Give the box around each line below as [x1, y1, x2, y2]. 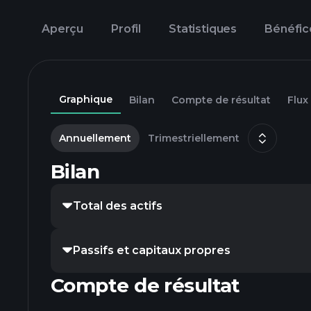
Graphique [59, 93, 112, 106]
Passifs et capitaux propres [73, 244, 230, 257]
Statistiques [169, 22, 237, 35]
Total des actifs [73, 199, 162, 212]
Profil [111, 22, 142, 35]
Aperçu [42, 22, 84, 35]
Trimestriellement [148, 132, 239, 144]
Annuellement [59, 132, 131, 144]
